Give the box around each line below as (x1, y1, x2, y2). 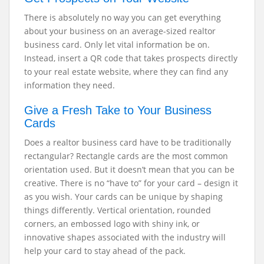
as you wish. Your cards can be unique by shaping (24, 191, 223, 202)
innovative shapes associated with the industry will (24, 232, 226, 243)
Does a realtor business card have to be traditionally (24, 137, 231, 148)
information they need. (24, 80, 117, 91)
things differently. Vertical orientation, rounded (24, 204, 211, 216)
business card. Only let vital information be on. (24, 39, 210, 50)
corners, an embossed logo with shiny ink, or (24, 218, 200, 229)
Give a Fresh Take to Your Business (24, 104, 212, 117)
